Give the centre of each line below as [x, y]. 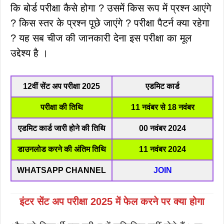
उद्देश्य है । [29, 53]
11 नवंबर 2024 [162, 149]
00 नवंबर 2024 [162, 128]
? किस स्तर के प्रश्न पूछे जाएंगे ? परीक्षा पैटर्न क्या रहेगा [110, 23]
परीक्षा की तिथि [61, 107]
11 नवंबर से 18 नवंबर [162, 107]
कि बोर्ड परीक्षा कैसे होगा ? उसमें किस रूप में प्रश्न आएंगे [111, 8]
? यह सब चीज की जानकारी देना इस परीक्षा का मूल [101, 38]
